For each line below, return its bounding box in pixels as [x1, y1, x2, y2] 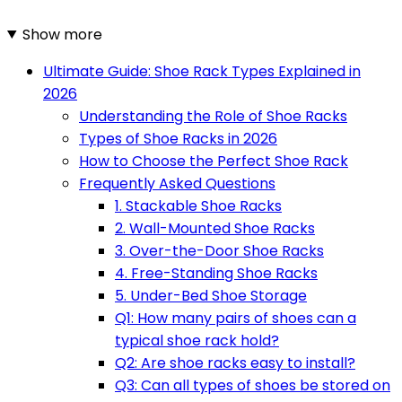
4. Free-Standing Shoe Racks [115, 262, 318, 284]
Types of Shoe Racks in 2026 [79, 127, 277, 149]
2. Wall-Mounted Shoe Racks [115, 217, 315, 239]
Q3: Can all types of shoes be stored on [115, 374, 390, 396]
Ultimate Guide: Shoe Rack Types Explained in [43, 60, 361, 82]
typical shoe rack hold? [115, 329, 279, 351]
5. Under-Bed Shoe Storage [115, 284, 307, 306]
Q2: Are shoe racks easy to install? [115, 352, 355, 373]
